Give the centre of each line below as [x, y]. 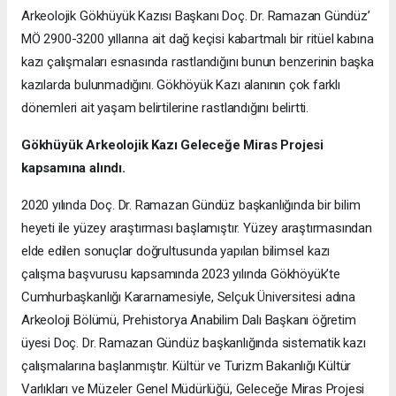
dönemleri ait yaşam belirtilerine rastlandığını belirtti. [165, 108]
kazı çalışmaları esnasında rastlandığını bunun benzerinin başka [198, 62]
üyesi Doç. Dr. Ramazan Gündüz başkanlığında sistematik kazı [194, 343]
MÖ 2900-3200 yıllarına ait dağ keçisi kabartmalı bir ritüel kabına [198, 39]
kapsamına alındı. [73, 168]
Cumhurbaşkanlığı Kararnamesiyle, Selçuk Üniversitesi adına [188, 297]
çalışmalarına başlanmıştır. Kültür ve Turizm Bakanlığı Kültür [187, 366]
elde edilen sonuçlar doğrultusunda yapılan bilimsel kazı [176, 251]
